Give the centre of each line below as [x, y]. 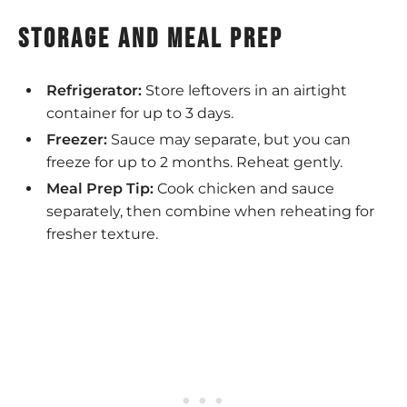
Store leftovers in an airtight [244, 90]
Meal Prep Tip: [99, 188]
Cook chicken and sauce [243, 188]
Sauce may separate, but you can [228, 139]
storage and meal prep [151, 39]
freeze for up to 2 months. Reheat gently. [194, 162]
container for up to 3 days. [139, 113]
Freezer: [76, 139]
